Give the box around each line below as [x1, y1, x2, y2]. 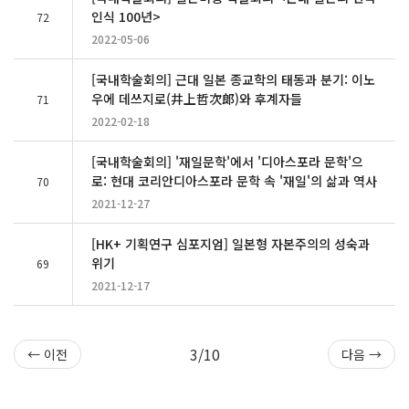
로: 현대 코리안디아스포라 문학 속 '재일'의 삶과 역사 [91, 171, 377, 190]
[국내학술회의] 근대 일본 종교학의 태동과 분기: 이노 [91, 69, 375, 89]
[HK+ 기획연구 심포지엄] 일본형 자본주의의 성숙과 [91, 234, 370, 253]
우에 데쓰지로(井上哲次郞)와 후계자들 [91, 89, 302, 108]
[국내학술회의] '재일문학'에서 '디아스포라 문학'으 [91, 152, 363, 171]
